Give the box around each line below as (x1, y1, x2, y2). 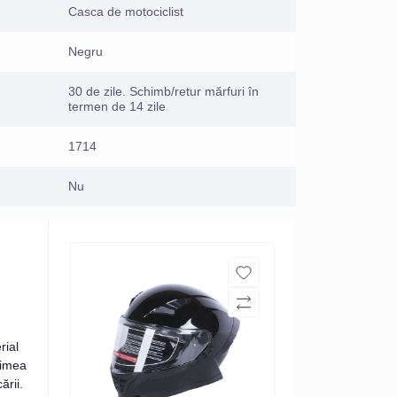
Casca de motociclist (68, 4, 183, 19)
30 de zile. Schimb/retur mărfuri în (68, 83, 259, 98)
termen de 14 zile (68, 98, 166, 113)
